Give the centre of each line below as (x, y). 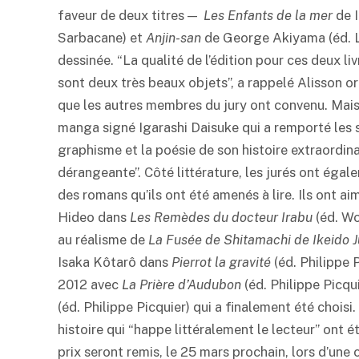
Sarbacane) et (102, 38)
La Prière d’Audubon (182, 285)
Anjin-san (173, 38)
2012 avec (90, 285)
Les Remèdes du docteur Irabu (221, 218)
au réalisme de (103, 240)
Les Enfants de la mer (268, 16)
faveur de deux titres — (131, 16)
